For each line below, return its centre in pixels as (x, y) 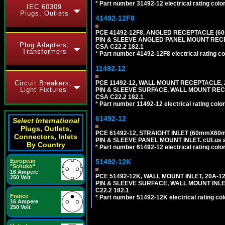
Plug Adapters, (44, 45)
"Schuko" (23, 166)
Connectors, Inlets (46, 137)
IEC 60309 (44, 7)
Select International (46, 121)
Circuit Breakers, (43, 83)
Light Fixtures (43, 90)
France (19, 196)
